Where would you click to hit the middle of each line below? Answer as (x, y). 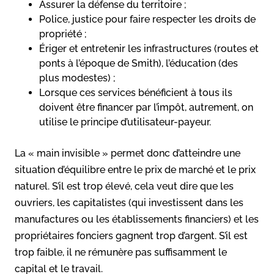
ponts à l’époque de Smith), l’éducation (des (139, 63)
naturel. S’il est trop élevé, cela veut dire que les (124, 186)
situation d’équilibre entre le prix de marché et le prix (135, 169)
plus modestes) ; (77, 78)
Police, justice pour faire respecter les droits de (147, 19)
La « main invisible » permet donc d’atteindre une (128, 153)
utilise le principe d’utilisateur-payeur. (125, 122)
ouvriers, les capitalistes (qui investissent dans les (129, 202)
